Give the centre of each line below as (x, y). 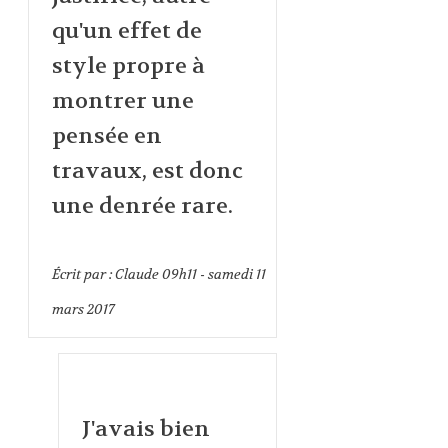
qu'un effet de (126, 30)
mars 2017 (82, 308)
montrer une (122, 100)
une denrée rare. (142, 205)
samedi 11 (236, 273)
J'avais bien (145, 428)
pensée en (106, 135)
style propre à (128, 65)
